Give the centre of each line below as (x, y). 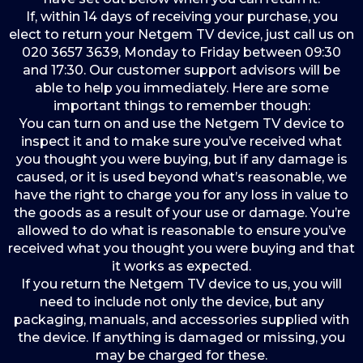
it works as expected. (181, 266)
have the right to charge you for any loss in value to (181, 195)
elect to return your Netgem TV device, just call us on (181, 34)
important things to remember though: (181, 106)
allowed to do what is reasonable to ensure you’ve (181, 231)
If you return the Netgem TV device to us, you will (181, 284)
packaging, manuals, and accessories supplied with (181, 320)
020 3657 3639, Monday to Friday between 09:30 (181, 52)
